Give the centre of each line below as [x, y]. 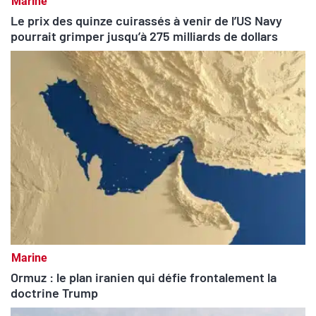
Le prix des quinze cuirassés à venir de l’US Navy [146, 20]
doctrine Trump [54, 292]
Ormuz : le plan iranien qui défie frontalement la [144, 277]
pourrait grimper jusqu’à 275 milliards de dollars [144, 36]
